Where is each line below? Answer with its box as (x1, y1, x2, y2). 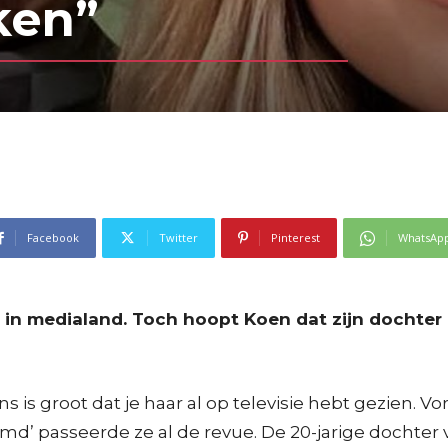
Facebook (27, 230, 79, 245)
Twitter (159, 230, 198, 245)
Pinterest (271, 230, 320, 245)
